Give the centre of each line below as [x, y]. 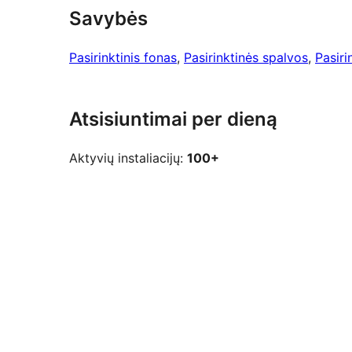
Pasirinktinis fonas [123, 58]
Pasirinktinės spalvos [246, 58]
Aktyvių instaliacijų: [128, 158]
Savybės [108, 19]
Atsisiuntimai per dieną [173, 119]
